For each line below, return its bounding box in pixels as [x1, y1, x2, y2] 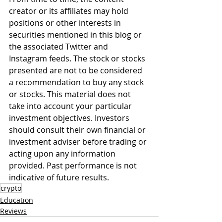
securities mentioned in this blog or [9, 29, 144, 40]
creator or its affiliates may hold [9, 5, 130, 16]
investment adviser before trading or [9, 136, 149, 147]
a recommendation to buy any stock [9, 77, 146, 88]
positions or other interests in [9, 17, 123, 28]
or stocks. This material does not [9, 89, 133, 100]
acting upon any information [9, 148, 117, 159]
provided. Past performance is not [9, 160, 139, 171]
